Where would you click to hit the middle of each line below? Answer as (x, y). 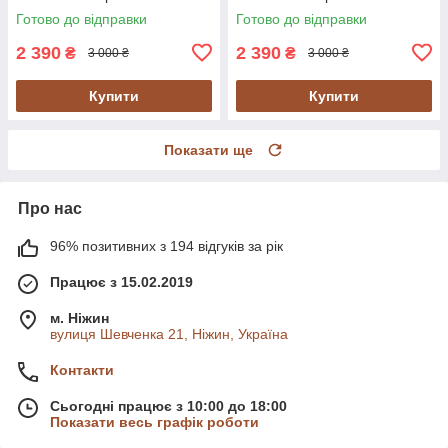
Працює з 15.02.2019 (121, 281)
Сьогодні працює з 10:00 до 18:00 (168, 405)
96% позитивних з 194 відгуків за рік (166, 245)
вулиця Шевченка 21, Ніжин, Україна (169, 333)
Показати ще (208, 149)
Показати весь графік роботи (154, 421)
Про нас (50, 208)
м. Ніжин (79, 317)
